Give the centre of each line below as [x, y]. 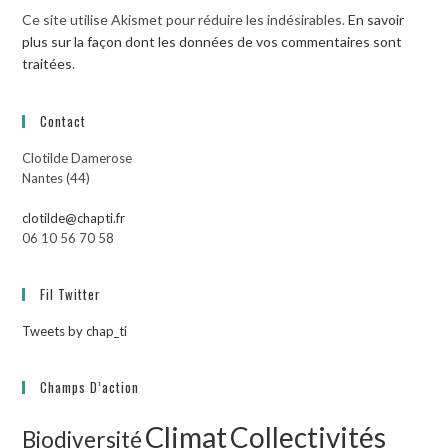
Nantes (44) [56, 178]
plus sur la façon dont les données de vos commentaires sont [212, 42]
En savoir [376, 20]
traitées [47, 64]
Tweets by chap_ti [75, 331]
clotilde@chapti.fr [74, 218]
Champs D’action [90, 387]
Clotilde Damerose [77, 158]
